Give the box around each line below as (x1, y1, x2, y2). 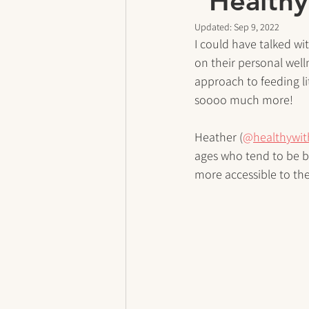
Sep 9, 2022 (234, 21, 279, 33)
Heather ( (195, 129, 243, 145)
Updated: (195, 21, 234, 33)
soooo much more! (195, 92, 293, 108)
